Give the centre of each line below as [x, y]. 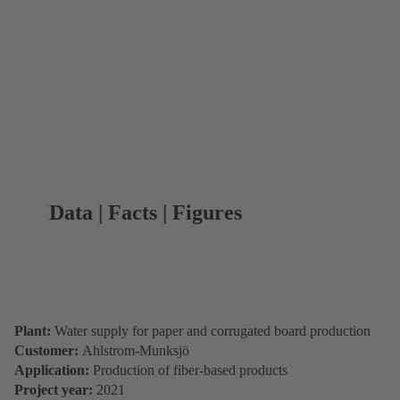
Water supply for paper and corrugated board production [211, 330]
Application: [54, 370]
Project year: [55, 389]
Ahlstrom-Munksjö [134, 350]
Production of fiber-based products [190, 370]
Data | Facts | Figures [146, 212]
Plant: [33, 330]
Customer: [46, 350]
